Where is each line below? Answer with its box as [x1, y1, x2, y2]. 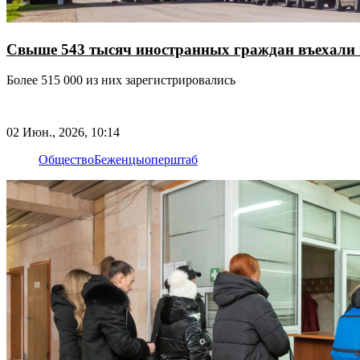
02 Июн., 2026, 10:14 [6, 125, 120, 139]
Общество [39, 152, 94, 166]
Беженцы [94, 152, 145, 166]
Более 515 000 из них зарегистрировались [86, 73, 235, 88]
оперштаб [145, 152, 198, 166]
